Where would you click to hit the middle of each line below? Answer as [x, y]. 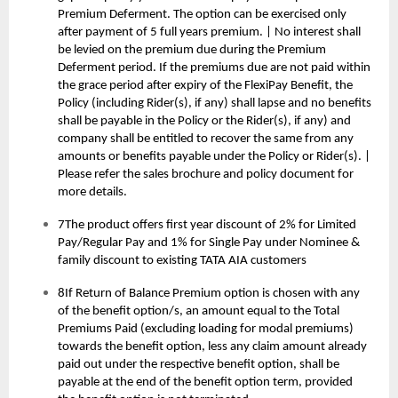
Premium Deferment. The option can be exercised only [202, 15]
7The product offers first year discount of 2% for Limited [207, 226]
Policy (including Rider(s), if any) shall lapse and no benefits [215, 104]
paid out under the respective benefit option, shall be [199, 365]
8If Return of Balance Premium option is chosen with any [209, 294]
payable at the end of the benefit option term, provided [205, 383]
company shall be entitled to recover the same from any [206, 139]
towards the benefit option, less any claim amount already [212, 347]
